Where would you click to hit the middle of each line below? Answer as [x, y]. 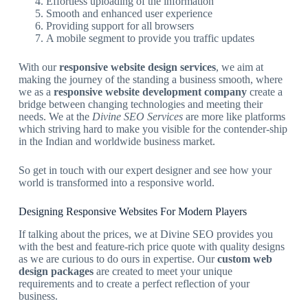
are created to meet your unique [163, 271]
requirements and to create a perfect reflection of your [134, 283]
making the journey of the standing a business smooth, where [150, 79]
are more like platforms [235, 116]
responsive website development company [151, 91]
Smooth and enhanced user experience [129, 13]
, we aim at [239, 67]
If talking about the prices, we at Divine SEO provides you [145, 234]
